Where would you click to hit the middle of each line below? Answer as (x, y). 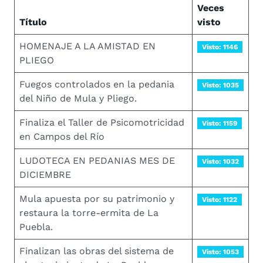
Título (33, 22)
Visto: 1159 (219, 123)
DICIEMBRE (45, 175)
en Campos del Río (62, 136)
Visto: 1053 (220, 252)
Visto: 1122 (219, 200)
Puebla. (36, 227)
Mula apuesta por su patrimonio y (97, 199)
